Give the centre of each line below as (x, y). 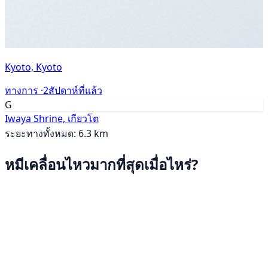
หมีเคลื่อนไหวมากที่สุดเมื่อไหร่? (101, 164)
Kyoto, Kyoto (33, 67)
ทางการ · (24, 90)
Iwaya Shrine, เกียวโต (52, 118)
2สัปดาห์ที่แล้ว (73, 90)
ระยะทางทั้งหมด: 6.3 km (57, 133)
